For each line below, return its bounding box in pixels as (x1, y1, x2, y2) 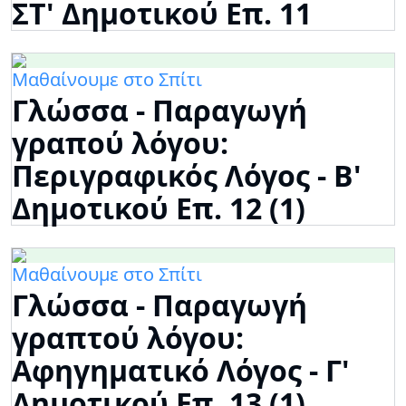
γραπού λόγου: (12, 123, 228, 163)
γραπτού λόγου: (12, 318, 244, 358)
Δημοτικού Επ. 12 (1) (12, 188, 305, 228)
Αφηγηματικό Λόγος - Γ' (12, 351, 350, 391)
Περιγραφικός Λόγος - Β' (12, 156, 362, 196)
